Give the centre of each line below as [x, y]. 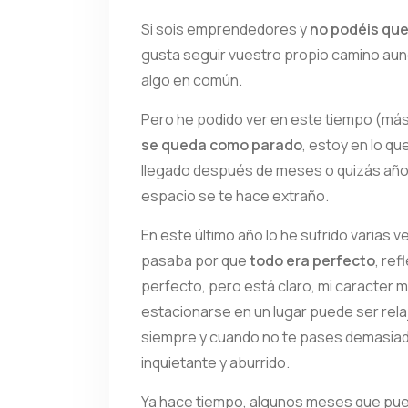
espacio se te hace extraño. [235, 196]
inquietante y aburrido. [215, 362]
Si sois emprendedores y [225, 29]
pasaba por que [195, 260]
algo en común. [192, 80]
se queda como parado [222, 145]
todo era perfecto [312, 260]
